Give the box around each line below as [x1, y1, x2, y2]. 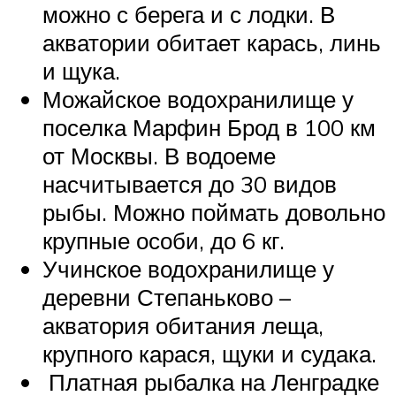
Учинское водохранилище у [42, 255, 334, 284]
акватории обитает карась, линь [42, 28, 381, 57]
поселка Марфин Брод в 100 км [42, 113, 376, 142]
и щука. [42, 57, 120, 86]
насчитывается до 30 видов [42, 170, 337, 199]
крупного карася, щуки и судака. [42, 339, 377, 369]
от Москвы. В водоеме [42, 141, 276, 171]
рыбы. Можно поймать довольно [42, 198, 385, 227]
